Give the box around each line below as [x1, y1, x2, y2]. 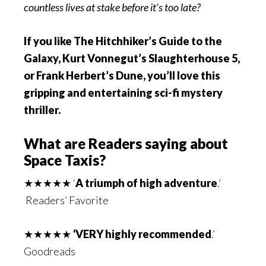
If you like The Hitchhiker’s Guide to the [24, 34, 222, 47]
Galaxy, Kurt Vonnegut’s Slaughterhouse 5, [24, 52, 240, 65]
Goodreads [24, 245, 75, 258]
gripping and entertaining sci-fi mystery [24, 86, 223, 99]
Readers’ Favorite [24, 194, 109, 207]
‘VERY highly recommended [73, 227, 211, 240]
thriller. [24, 103, 61, 116]
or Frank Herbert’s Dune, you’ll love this [24, 69, 220, 82]
